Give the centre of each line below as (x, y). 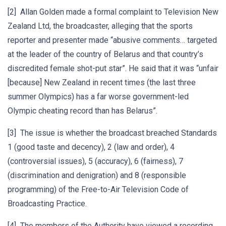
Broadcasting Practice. (47, 204)
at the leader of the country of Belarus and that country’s (105, 54)
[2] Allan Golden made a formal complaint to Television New (113, 12)
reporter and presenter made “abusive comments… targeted (112, 40)
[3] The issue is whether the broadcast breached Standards (112, 133)
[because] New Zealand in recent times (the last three (102, 82)
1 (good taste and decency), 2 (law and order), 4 (91, 147)
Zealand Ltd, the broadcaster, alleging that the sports (100, 26)
